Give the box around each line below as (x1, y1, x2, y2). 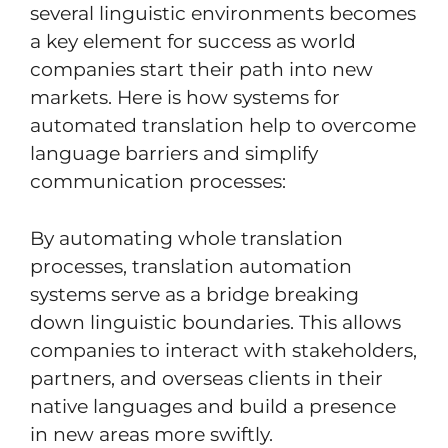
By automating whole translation (30, 226, 343, 250)
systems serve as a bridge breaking (30, 282, 359, 306)
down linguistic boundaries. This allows (30, 310, 401, 334)
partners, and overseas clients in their (30, 366, 383, 390)
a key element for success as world (30, 30, 356, 54)
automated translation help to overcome (30, 114, 416, 138)
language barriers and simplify (30, 142, 318, 166)
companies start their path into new (30, 58, 373, 82)
